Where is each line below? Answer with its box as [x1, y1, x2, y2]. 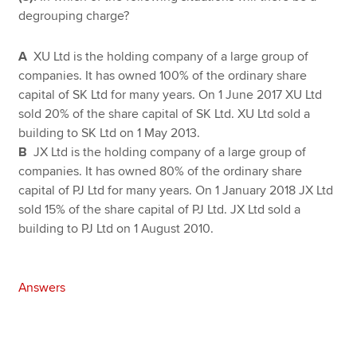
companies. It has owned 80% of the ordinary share [18, 163, 303, 179]
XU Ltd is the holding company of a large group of [33, 48, 309, 65]
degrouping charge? [18, 7, 130, 24]
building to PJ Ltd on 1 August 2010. [18, 220, 214, 237]
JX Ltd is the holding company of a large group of [33, 143, 307, 160]
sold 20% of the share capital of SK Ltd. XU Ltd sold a [18, 105, 311, 122]
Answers [18, 280, 66, 296]
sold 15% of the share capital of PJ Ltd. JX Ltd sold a [18, 201, 301, 218]
